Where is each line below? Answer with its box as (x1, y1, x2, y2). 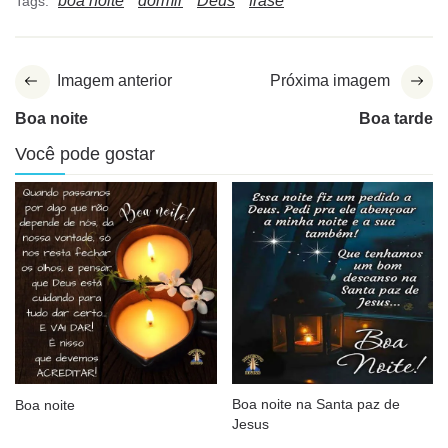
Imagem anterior (57, 72, 172, 90)
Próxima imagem (270, 72, 390, 90)
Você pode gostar (15, 144, 155, 165)
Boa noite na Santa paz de (231, 395, 400, 412)
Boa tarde (359, 110, 433, 128)
